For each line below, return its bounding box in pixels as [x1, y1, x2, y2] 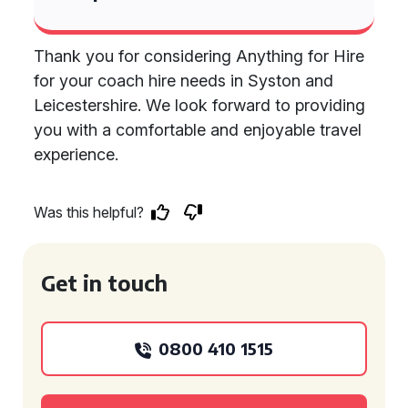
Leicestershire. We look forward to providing [34, 96, 365, 115]
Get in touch [41, 270, 168, 296]
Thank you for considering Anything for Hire [34, 46, 364, 66]
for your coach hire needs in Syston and [34, 71, 333, 90]
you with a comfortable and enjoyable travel [34, 120, 362, 139]
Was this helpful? [34, 203, 144, 221]
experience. [34, 145, 118, 164]
